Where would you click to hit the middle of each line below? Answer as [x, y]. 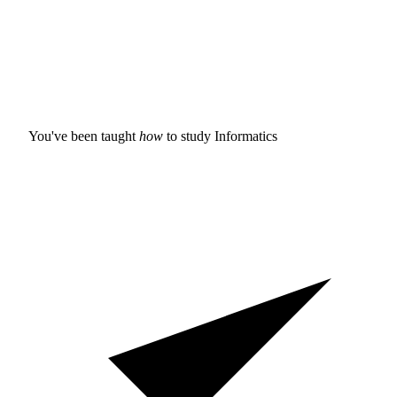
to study [189, 136]
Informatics [246, 136]
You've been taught [84, 136]
